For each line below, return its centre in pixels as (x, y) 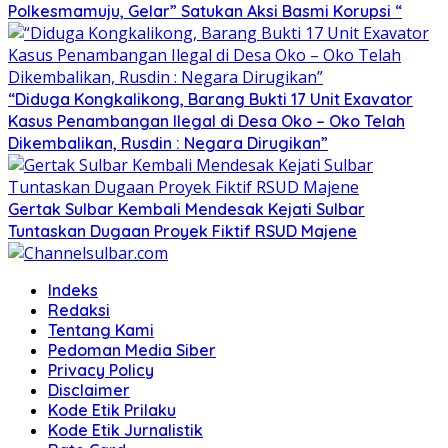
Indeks (73, 289)
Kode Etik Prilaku (112, 409)
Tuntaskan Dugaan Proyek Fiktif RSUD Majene (182, 230)
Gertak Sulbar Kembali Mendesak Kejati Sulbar (186, 208)
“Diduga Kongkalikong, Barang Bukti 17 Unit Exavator (210, 98)
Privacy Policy (101, 369)
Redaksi (79, 309)
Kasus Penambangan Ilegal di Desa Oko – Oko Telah (206, 120)
